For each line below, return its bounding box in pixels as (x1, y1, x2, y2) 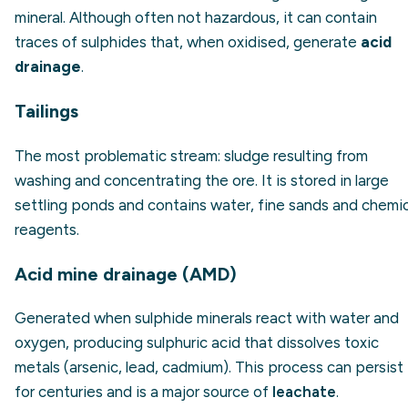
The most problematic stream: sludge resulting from (15, 146, 368, 165)
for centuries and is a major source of (15, 382, 272, 402)
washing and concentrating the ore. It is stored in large (15, 170, 389, 189)
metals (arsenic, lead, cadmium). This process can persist (15, 358, 403, 377)
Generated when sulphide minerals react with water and (15, 309, 399, 328)
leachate (272, 382, 336, 402)
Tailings (15, 100, 78, 123)
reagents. (15, 219, 79, 239)
